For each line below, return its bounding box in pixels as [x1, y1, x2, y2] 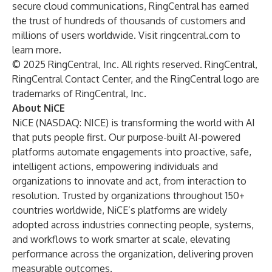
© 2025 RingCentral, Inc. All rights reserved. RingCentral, [12, 58, 257, 70]
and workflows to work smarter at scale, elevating [12, 233, 230, 245]
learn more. [12, 44, 61, 56]
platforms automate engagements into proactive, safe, [12, 146, 251, 158]
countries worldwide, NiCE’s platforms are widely [12, 204, 227, 216]
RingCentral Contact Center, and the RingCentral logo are [12, 73, 259, 85]
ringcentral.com [158, 29, 228, 41]
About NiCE [12, 102, 65, 114]
